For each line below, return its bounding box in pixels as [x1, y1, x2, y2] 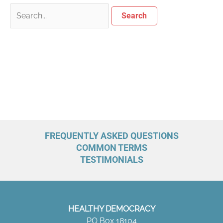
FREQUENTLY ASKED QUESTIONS [44, 130, 179, 141]
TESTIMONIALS [80, 154, 143, 165]
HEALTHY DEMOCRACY [68, 204, 155, 214]
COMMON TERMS [76, 142, 147, 153]
